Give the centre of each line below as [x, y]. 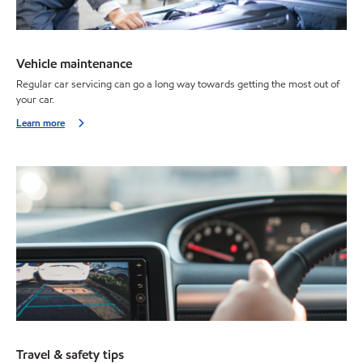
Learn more [41, 122]
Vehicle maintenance [74, 64]
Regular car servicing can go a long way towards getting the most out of [178, 84]
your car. [35, 99]
